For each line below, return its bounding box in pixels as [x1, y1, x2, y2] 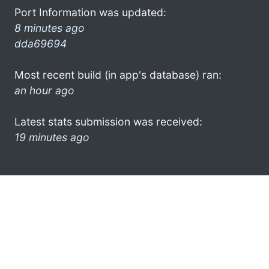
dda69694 [14, 37, 67, 50]
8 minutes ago [14, 21, 85, 34]
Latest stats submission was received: [14, 115, 202, 128]
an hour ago [14, 83, 74, 97]
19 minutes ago [14, 130, 89, 144]
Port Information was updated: [14, 5, 166, 19]
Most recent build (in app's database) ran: [14, 68, 222, 81]
